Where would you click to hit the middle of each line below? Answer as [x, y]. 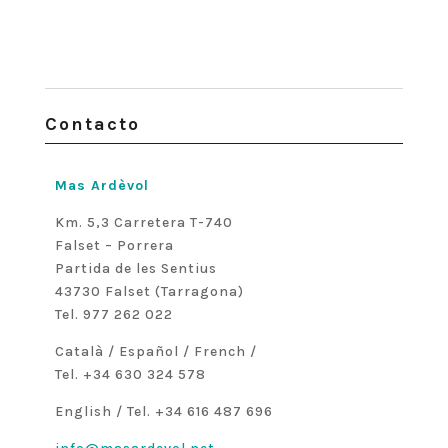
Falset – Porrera [114, 246]
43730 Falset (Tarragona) [149, 292]
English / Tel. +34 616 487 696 [163, 412]
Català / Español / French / [155, 352]
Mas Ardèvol [101, 186]
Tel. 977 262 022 [113, 315]
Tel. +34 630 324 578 [130, 375]
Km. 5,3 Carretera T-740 [143, 223]
